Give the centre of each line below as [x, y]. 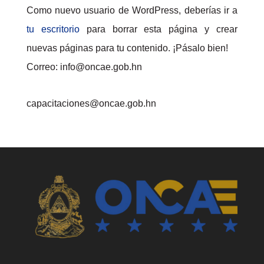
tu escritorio [53, 29]
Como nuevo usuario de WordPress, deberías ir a [132, 10]
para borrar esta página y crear [159, 29]
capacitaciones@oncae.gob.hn [91, 103]
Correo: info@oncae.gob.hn [84, 67]
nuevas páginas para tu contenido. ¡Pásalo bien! [127, 48]
